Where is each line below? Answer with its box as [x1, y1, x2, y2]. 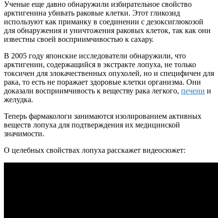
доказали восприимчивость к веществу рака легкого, [4, 86, 181, 95]
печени [181, 86, 205, 95]
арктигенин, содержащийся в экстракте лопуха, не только [4, 60, 196, 69]
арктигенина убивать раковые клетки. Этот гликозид [4, 8, 180, 17]
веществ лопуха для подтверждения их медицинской [4, 120, 180, 129]
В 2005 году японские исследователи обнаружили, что [4, 51, 186, 60]
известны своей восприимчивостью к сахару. [4, 35, 154, 43]
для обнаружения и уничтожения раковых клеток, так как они [4, 26, 211, 35]
